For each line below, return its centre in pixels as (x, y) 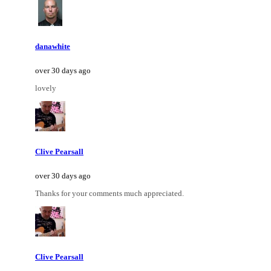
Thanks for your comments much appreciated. (109, 194)
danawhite (53, 46)
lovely (46, 88)
